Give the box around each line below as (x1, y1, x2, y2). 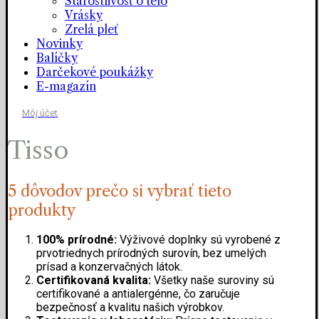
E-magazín (36, 79, 96, 93)
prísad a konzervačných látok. (36, 259, 182, 273)
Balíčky (36, 51, 78, 65)
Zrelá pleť (65, 22, 118, 36)
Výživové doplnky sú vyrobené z (117, 232, 281, 246)
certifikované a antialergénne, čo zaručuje (36, 286, 240, 300)
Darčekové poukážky (36, 65, 153, 79)
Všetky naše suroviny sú (151, 273, 274, 287)
